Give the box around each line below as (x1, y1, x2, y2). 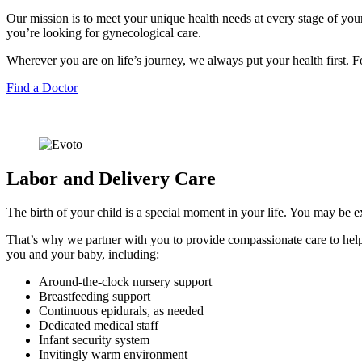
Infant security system (39, 333, 149, 347)
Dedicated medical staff (39, 318, 158, 333)
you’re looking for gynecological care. (6, 25, 201, 40)
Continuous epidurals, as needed (39, 304, 204, 318)
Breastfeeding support (39, 289, 150, 304)
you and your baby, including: (6, 247, 159, 262)
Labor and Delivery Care (6, 167, 216, 189)
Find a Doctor (6, 80, 78, 95)
